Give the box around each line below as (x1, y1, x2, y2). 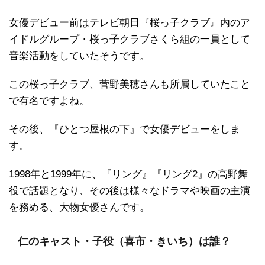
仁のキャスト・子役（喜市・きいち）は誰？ (18, 235, 231, 247)
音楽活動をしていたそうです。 (9, 50, 150, 62)
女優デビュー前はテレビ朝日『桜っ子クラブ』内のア (9, 17, 250, 28)
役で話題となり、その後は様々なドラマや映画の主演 (9, 185, 250, 196)
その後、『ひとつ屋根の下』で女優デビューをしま (9, 123, 240, 135)
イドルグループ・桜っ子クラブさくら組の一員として (9, 33, 250, 45)
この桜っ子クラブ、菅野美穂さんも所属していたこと (9, 78, 250, 90)
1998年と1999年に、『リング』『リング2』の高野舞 (9, 168, 248, 180)
